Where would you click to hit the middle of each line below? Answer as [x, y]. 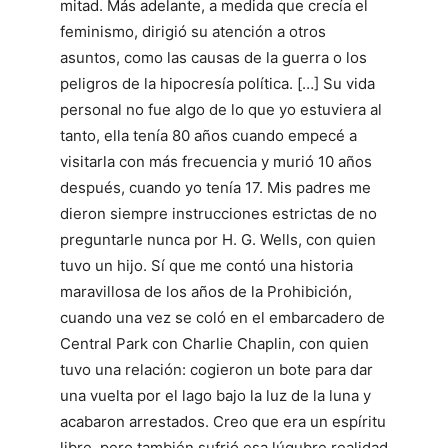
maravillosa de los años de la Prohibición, [206, 291]
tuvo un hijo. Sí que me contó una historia [206, 265]
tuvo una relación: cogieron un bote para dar [216, 369]
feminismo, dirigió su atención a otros [193, 31]
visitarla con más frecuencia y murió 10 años [216, 161]
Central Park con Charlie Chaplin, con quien [214, 343]
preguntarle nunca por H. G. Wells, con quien [218, 239]
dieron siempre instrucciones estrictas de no [218, 213]
